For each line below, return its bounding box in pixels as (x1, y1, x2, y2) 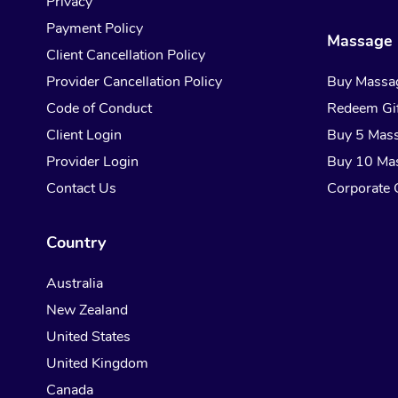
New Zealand (46, 300, 128, 321)
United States (46, 327, 131, 347)
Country (46, 232, 106, 254)
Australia (46, 274, 103, 294)
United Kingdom (46, 354, 148, 374)
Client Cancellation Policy (46, 45, 205, 66)
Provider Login (46, 152, 139, 172)
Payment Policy (46, 19, 143, 39)
